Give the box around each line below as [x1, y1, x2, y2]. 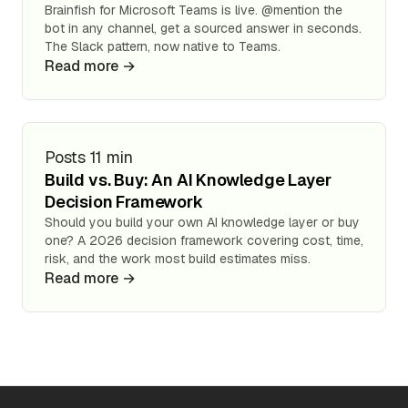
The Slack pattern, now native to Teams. [45, 37, 280, 55]
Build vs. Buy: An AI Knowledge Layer [45, 168, 331, 190]
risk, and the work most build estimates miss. [45, 250, 311, 267]
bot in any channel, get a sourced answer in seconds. [45, 19, 362, 36]
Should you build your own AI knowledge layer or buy [45, 213, 360, 230]
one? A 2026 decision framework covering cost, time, [45, 231, 363, 249]
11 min [90, 146, 133, 168]
